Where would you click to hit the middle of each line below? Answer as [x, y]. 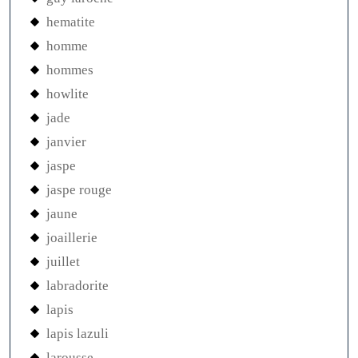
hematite [71, 22]
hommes [70, 70]
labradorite [78, 285]
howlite [68, 93]
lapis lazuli [78, 333]
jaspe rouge [79, 189]
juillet [63, 261]
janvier [66, 141]
